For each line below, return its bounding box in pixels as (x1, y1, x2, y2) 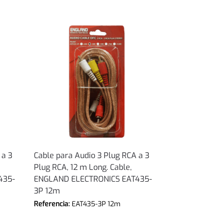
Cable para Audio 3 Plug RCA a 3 (34, 150, 150, 161)
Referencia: (34, 199, 72, 209)
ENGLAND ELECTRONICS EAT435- (34, 174, 152, 185)
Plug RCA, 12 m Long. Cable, (34, 162, 132, 173)
